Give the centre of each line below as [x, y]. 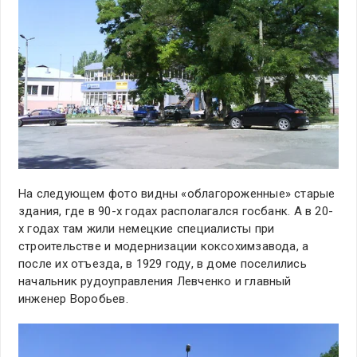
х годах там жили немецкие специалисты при [147, 228]
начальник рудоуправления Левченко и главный [155, 281]
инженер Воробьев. [73, 298]
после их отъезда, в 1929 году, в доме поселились [163, 263]
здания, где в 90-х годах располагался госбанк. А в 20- [176, 211]
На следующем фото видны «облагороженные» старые [177, 193]
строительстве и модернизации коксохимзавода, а [164, 246]
